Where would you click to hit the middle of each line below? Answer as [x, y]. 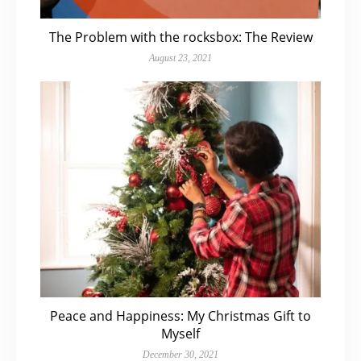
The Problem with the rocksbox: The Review [180, 37]
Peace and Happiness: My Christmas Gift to [180, 315]
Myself [180, 333]
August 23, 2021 [180, 58]
